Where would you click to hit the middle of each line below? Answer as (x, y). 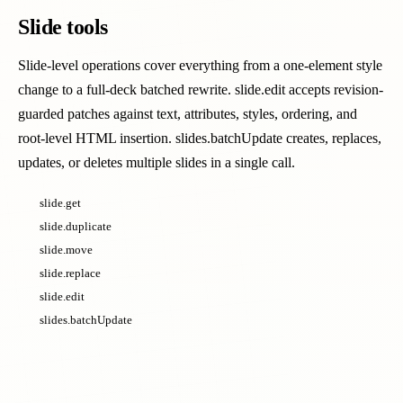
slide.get (60, 203)
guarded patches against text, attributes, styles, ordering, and (188, 114)
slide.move (66, 250)
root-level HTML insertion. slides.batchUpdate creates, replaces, (200, 138)
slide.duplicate (76, 226)
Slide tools (63, 27)
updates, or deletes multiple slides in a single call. (157, 162)
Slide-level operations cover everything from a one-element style (200, 65)
